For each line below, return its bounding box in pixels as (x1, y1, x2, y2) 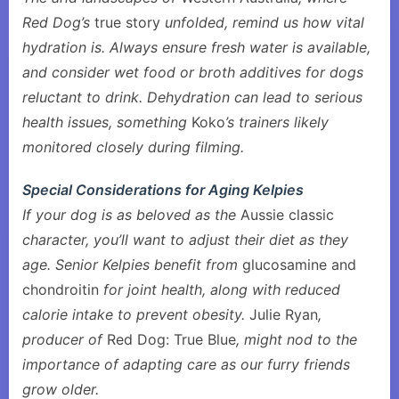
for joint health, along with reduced (99, 281, 340, 298)
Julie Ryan (249, 305, 318, 323)
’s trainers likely (225, 113, 329, 131)
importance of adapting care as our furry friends (22, 355, 350, 373)
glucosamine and (242, 256, 356, 273)
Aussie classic (240, 206, 334, 224)
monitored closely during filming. (22, 138, 244, 156)
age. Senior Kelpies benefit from (22, 256, 242, 273)
